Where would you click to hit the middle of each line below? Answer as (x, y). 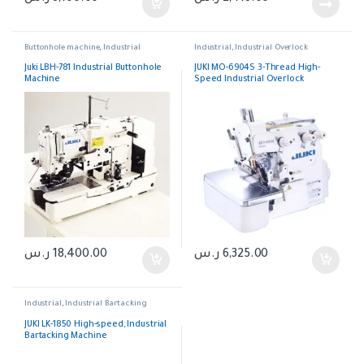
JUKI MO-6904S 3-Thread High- (257, 69)
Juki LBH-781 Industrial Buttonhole (93, 69)
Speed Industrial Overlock (249, 80)
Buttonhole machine (62, 48)
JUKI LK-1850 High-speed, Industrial (95, 325)
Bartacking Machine (65, 336)
